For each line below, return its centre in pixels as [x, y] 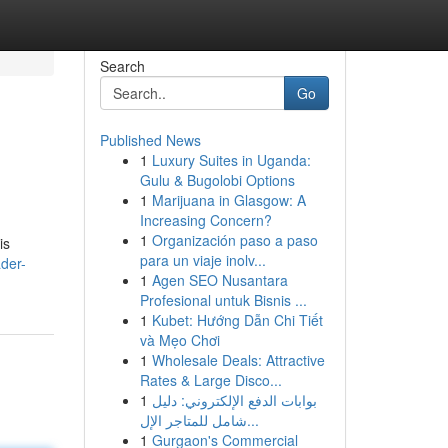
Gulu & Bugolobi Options [217, 180]
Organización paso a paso [234, 240]
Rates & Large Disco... [210, 380]
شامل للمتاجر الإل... [252, 420]
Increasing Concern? [205, 220]
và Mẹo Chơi [179, 340]
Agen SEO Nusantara [219, 280]
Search [122, 66]
